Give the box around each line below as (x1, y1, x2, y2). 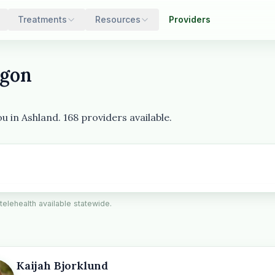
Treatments (18, 14, 67, 25)
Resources (95, 14, 141, 25)
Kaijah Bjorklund (17, 258, 109, 273)
